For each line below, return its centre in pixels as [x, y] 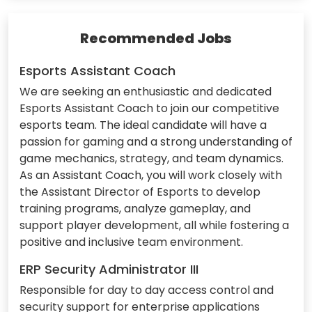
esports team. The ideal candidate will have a [143, 125]
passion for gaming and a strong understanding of [156, 141]
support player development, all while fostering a [154, 225]
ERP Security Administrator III [109, 269]
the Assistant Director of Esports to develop [140, 192]
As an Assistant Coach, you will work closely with [151, 175]
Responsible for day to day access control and [147, 290]
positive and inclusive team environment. [131, 242]
